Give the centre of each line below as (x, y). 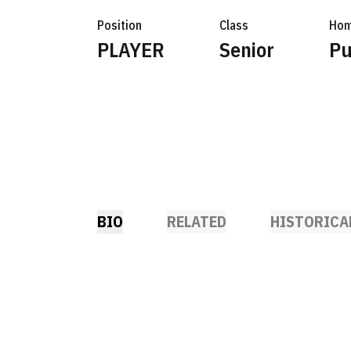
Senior (247, 49)
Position (119, 25)
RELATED (197, 221)
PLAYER (131, 49)
